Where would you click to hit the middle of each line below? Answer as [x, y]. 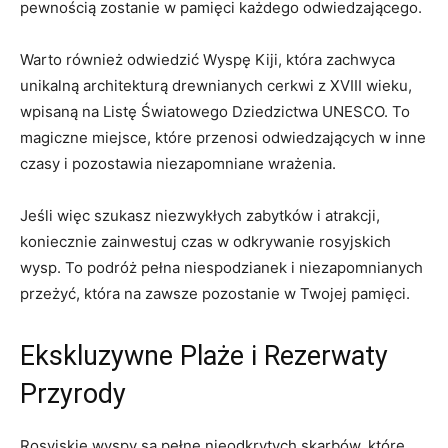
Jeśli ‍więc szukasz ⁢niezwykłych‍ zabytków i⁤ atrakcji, [200, 215]
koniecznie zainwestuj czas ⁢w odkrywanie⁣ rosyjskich [205, 241]
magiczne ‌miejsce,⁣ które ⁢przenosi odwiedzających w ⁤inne [223, 137]
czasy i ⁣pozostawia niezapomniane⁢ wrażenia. [178, 163]
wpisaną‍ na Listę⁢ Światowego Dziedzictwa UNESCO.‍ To [215, 111]
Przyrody [73, 393]
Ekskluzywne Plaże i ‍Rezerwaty [204, 355]
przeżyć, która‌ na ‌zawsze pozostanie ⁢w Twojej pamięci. [215, 293]
